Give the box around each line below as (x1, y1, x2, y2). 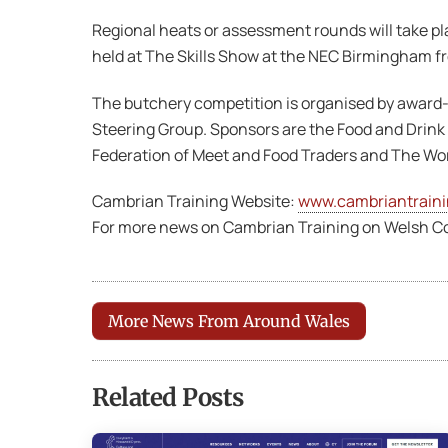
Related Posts (92, 381, 244, 413)
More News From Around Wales (108, 310, 350, 331)
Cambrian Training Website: (92, 190, 298, 213)
